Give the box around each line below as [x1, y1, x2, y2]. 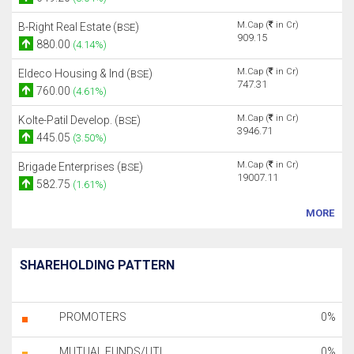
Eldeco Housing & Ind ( [18, 67, 130, 80]
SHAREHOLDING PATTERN [20, 258, 175, 273]
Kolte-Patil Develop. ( [18, 114, 119, 126]
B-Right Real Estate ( [18, 21, 117, 33]
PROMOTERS [59, 311, 126, 323]
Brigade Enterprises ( [18, 160, 121, 173]
